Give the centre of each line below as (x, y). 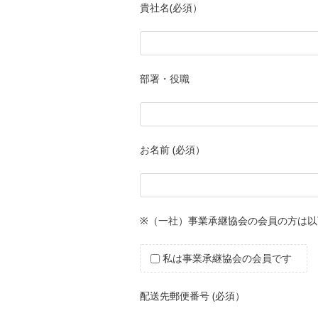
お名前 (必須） (172, 149)
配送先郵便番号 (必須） (192, 295)
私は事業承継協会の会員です (227, 258)
